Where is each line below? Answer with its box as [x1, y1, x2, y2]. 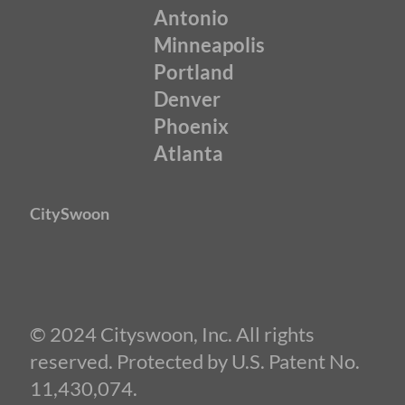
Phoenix [154, 114, 230, 139]
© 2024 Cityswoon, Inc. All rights [30, 321, 315, 346]
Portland [154, 60, 235, 85]
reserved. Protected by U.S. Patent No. [30, 348, 360, 373]
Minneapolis [154, 33, 266, 58]
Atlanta [154, 141, 224, 166]
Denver [154, 87, 221, 112]
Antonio [154, 5, 230, 31]
